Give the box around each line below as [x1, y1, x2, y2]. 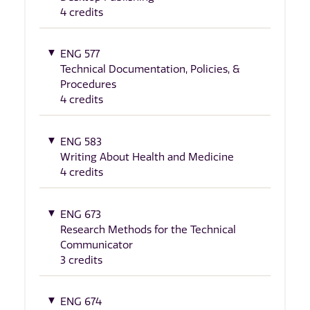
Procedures [60, 78, 116, 91]
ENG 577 [60, 48, 100, 61]
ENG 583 [60, 136, 102, 148]
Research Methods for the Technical [60, 223, 236, 236]
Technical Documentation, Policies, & [60, 63, 240, 76]
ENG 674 [60, 295, 102, 309]
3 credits [60, 253, 102, 266]
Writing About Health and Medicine [60, 151, 234, 163]
